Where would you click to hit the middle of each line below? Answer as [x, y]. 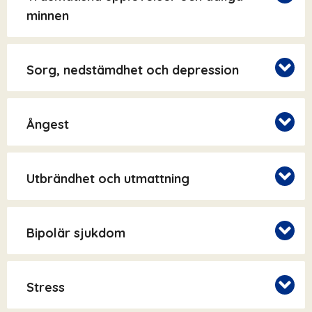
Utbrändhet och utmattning [108, 179]
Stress [46, 288]
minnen [48, 16]
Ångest [48, 125]
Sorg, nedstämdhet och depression [133, 70]
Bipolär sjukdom [76, 233]
